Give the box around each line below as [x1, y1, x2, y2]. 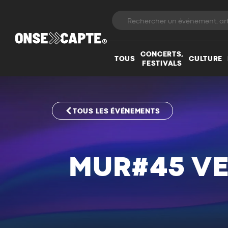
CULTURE [189, 55, 223, 63]
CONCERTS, [140, 50, 184, 58]
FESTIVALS [142, 60, 182, 67]
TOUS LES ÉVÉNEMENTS [73, 107, 160, 115]
